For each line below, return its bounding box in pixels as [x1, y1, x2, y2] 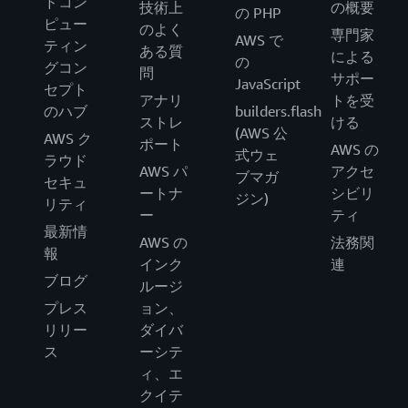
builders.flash [235, 101, 321, 120]
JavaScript [235, 74, 301, 93]
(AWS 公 [235, 123, 288, 142]
